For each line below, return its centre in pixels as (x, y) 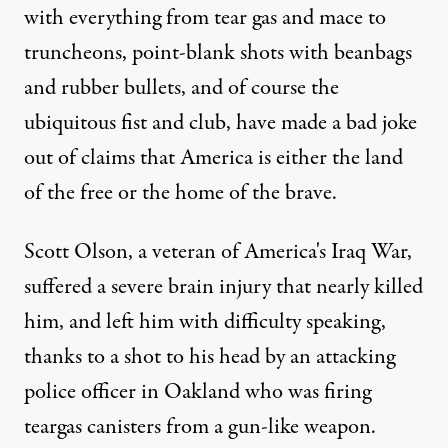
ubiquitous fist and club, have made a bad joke (220, 123)
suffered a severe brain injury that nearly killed (223, 287)
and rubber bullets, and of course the (181, 88)
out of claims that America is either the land (213, 158)
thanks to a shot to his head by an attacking (209, 357)
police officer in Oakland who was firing (197, 392)
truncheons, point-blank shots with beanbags (218, 53)
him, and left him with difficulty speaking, (205, 322)
